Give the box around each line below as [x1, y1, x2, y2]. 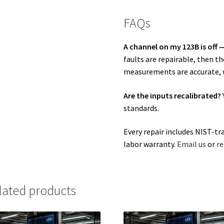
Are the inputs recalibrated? [123, 90, 221, 100]
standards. [123, 102, 159, 113]
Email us [177, 139, 206, 149]
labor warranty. [123, 139, 177, 149]
